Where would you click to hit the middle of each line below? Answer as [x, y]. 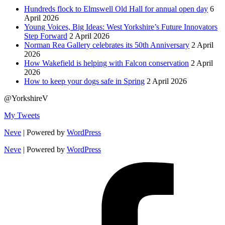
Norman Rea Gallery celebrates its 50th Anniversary [107, 45]
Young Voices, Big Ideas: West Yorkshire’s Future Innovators [121, 27]
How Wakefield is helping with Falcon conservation [106, 63]
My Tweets [22, 116]
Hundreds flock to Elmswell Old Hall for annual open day [116, 9]
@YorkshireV [26, 98]
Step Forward [46, 36]
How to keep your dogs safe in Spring [84, 81]
